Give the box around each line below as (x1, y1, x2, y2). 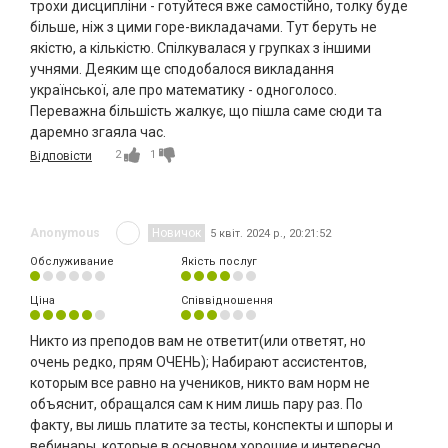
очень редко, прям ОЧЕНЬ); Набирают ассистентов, (30, 354, 367, 371)
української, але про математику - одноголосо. (30, 82, 337, 99)
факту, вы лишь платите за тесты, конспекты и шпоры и (30, 417, 393, 434)
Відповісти (30, 149, 92, 164)
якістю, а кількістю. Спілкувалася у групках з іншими (30, 40, 371, 57)
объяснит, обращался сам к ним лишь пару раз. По (30, 396, 363, 413)
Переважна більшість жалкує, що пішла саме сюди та (30, 103, 382, 120)
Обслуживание (30, 255, 114, 269)
